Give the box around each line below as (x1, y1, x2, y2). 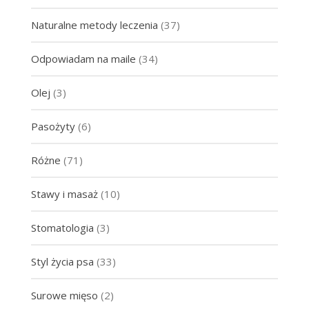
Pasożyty (30, 119, 75, 133)
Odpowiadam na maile (30, 51, 136, 66)
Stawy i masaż (30, 186, 98, 201)
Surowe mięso (30, 288, 98, 302)
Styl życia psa (30, 254, 94, 268)
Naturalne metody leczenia (30, 17, 158, 32)
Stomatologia (30, 220, 94, 235)
